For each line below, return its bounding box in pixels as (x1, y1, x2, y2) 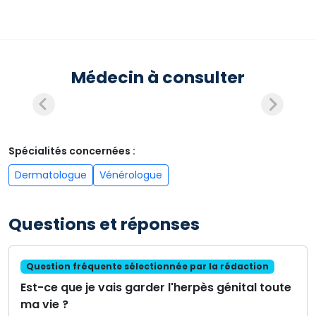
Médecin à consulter (71, 66, 245, 89)
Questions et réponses (8, 212, 200, 236)
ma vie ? (20, 296, 68, 313)
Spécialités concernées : (8, 144, 135, 158)
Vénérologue (99, 168, 162, 182)
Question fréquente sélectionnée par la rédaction (25, 260, 269, 272)
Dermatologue (15, 168, 87, 182)
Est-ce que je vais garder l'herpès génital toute (20, 279, 291, 296)
